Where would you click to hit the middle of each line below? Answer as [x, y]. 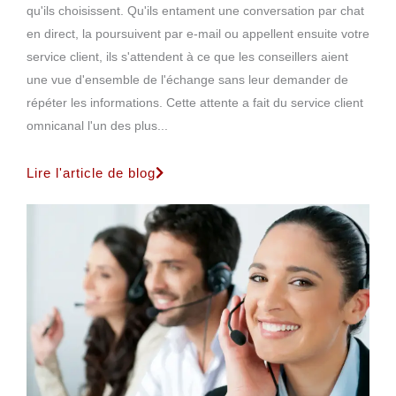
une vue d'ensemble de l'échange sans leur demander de [187, 80]
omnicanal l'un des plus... [97, 126]
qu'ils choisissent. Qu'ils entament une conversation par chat [195, 11]
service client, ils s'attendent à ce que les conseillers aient [187, 57]
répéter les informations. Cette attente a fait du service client [195, 103]
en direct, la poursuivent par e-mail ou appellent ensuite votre [198, 34]
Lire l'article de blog [91, 172]
